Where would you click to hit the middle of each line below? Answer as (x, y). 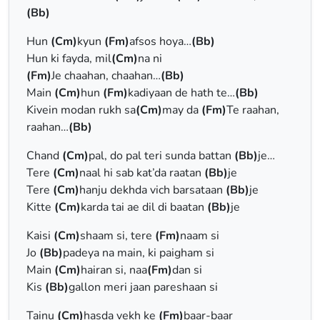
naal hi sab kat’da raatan (142, 173)
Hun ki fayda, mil (69, 59)
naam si (200, 236)
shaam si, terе (117, 236)
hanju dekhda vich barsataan (152, 190)
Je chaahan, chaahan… (106, 76)
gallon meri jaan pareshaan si (143, 287)
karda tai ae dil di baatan (144, 207)
